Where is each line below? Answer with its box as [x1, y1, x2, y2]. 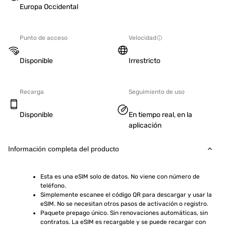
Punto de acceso [20, 34, 68, 41]
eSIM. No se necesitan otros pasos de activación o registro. [40, 200, 208, 207]
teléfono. [40, 182, 66, 189]
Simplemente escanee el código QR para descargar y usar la [40, 191, 212, 198]
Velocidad [129, 34, 156, 41]
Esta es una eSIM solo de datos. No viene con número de [40, 173, 200, 180]
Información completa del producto [8, 145, 119, 153]
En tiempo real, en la [129, 110, 192, 119]
